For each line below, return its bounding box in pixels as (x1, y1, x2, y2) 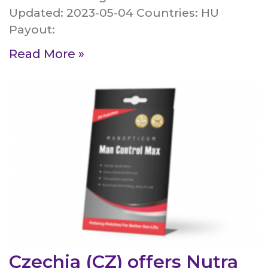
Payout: (9, 23, 55, 37)
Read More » (9, 47, 84, 62)
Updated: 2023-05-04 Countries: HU (9, 6, 219, 20)
